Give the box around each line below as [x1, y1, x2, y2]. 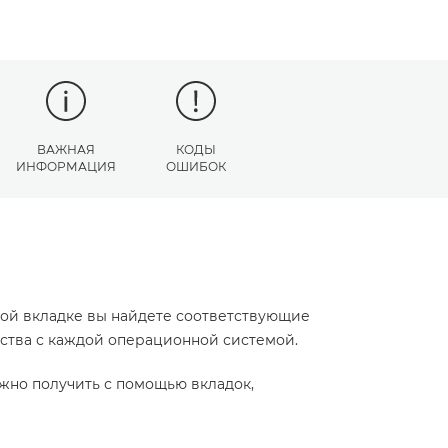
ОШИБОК [166, 159, 226, 174]
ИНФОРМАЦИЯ [16, 159, 116, 174]
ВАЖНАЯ [37, 142, 95, 157]
